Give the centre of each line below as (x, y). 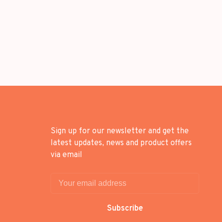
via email (66, 155)
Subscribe (125, 208)
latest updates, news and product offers (121, 143)
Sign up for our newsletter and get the (120, 131)
